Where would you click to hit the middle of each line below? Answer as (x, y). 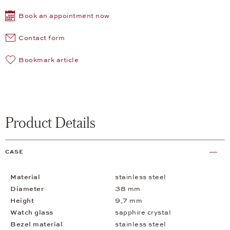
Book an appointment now (64, 16)
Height (22, 201)
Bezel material (36, 225)
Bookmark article (49, 60)
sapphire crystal (143, 213)
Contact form (42, 38)
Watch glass (32, 213)
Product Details (50, 122)
